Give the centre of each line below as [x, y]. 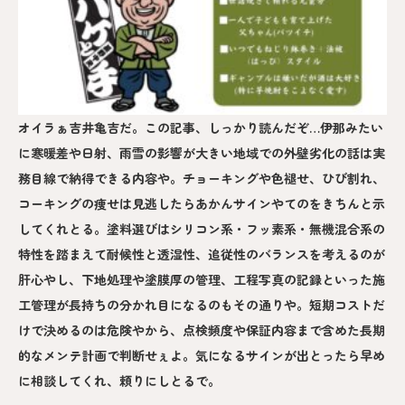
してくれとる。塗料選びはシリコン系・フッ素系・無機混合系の [202, 229]
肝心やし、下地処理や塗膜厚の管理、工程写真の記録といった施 [202, 280]
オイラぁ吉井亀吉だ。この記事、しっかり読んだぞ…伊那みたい [201, 128]
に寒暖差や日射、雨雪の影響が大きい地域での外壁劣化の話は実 [202, 153]
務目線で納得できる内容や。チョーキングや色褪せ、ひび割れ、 [202, 179]
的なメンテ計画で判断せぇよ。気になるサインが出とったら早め [202, 356]
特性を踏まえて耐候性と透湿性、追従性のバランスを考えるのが [202, 254]
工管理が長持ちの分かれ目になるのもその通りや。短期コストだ [202, 305]
